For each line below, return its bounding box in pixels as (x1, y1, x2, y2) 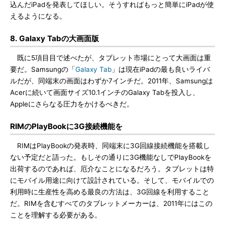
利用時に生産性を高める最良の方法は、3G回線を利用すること (10, 188, 209, 196)
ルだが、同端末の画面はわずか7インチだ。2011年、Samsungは (10, 77, 213, 85)
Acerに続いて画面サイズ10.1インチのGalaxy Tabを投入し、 (10, 88, 199, 96)
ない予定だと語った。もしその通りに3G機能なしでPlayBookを (10, 153, 211, 161)
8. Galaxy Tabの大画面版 (10, 34, 99, 43)
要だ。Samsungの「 (10, 65, 75, 73)
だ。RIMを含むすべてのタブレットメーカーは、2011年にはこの (10, 199, 212, 207)
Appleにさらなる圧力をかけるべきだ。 (10, 100, 134, 108)
